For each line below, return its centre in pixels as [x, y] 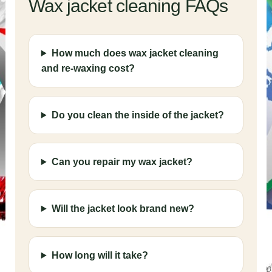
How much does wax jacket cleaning [135, 53]
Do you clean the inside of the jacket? [138, 115]
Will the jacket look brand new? [123, 209]
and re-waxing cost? [88, 68]
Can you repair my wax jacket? [122, 162]
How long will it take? [100, 255]
